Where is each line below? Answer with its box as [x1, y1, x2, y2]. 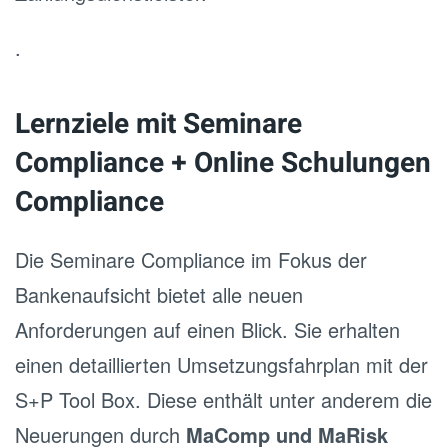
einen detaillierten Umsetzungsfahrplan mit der [15, 350, 428, 379]
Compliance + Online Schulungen [15, 143, 431, 184]
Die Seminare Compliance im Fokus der [15, 245, 367, 274]
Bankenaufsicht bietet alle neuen [15, 280, 303, 309]
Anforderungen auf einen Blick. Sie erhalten [15, 315, 400, 344]
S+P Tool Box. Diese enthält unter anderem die [15, 385, 432, 414]
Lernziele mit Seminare [15, 104, 302, 145]
